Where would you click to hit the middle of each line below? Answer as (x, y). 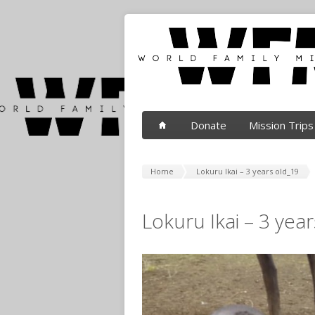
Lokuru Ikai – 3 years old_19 (247, 171)
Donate (208, 125)
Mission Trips (281, 125)
